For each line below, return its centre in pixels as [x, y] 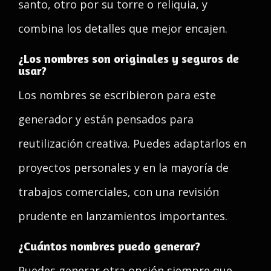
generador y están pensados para [106, 119]
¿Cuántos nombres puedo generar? [109, 246]
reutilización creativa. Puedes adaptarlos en [132, 143]
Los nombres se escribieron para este [117, 95]
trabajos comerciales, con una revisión [119, 192]
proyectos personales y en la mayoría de [123, 168]
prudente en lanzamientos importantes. [123, 216]
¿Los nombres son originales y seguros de [129, 58]
